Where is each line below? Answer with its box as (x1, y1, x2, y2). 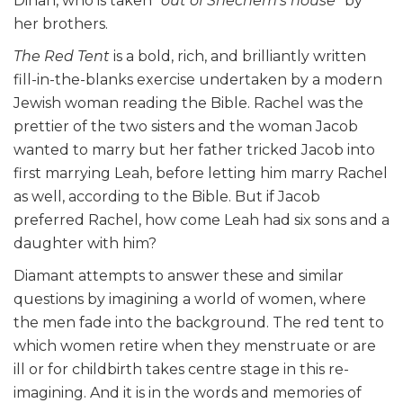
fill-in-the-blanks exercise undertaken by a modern (13, 71, 382, 89)
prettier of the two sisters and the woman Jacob (13, 118, 358, 136)
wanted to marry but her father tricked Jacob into (13, 141, 375, 159)
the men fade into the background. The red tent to (13, 314, 384, 332)
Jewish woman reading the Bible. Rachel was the (13, 94, 363, 112)
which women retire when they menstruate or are (13, 337, 376, 355)
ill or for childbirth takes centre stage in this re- (13, 361, 349, 379)
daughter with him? (13, 235, 157, 253)
